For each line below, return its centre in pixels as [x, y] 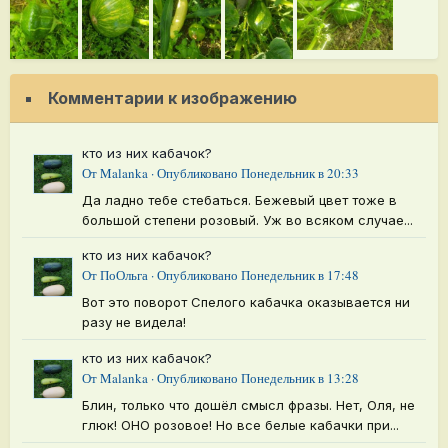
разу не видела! [134, 322]
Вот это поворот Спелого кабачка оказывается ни [246, 302]
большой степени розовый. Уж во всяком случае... [247, 219]
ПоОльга [124, 275]
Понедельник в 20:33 [300, 172]
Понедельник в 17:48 [300, 275]
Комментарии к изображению [172, 98]
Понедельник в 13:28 [300, 377]
